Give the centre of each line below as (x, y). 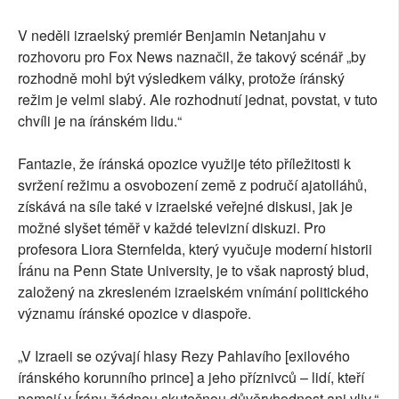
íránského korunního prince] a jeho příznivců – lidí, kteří (191, 378)
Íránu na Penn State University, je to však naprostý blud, (193, 271)
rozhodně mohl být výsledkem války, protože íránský (181, 78)
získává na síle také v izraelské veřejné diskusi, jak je (185, 207)
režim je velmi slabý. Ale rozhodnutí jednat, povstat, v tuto (198, 100)
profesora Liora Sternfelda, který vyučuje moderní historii (195, 249)
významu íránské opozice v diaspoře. (134, 313)
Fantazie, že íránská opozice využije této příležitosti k (184, 164)
